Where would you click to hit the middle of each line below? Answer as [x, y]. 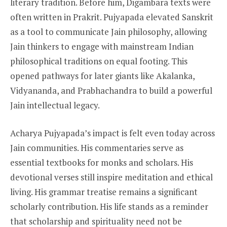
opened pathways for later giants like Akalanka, [102, 76]
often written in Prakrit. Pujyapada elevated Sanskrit [112, 17]
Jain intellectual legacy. [55, 105]
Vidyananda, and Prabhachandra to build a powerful [111, 91]
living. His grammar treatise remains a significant [104, 192]
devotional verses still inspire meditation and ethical [111, 177]
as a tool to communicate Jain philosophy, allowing [108, 32]
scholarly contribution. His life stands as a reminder [109, 206]
